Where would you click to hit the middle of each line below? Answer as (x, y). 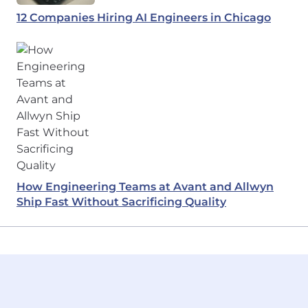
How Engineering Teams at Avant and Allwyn (145, 187)
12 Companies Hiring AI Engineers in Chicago (144, 18)
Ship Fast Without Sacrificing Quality (121, 202)
